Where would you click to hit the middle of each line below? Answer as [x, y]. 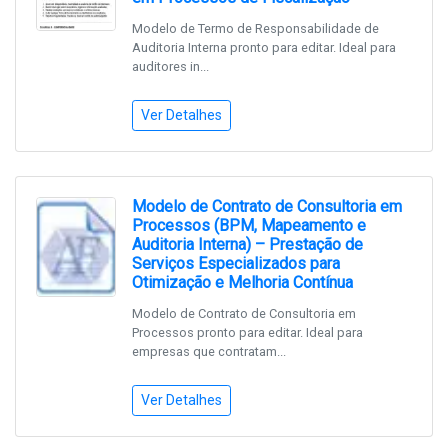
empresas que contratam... [209, 352]
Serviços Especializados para [236, 264]
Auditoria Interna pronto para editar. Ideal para [264, 48]
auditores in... [170, 67]
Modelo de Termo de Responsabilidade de [255, 29]
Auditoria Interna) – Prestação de [247, 245]
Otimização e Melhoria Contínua [242, 283]
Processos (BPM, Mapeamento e [249, 226]
